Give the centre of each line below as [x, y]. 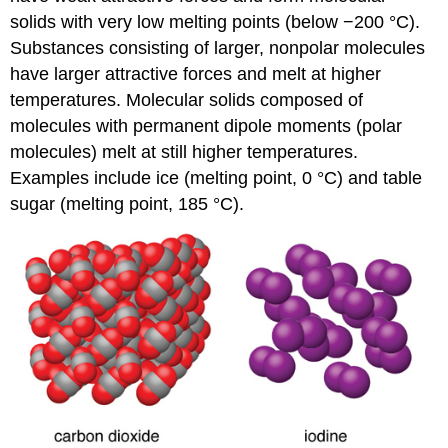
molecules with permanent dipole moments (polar [206, 125]
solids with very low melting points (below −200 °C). [215, 21]
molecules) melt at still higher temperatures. [184, 151]
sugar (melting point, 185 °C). [127, 203]
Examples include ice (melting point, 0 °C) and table [216, 177]
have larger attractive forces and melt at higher [196, 73]
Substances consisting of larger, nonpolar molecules [218, 47]
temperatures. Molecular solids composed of [187, 99]
